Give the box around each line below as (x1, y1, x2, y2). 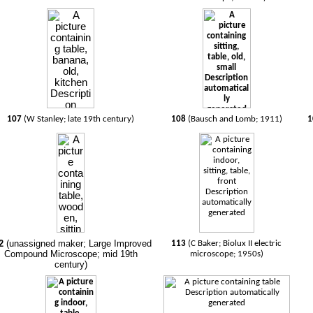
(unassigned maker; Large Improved (3, 238, 152, 249)
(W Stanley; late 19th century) (22, 115, 135, 124)
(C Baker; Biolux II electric (188, 239, 282, 248)
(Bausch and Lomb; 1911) (187, 115, 282, 124)
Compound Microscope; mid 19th (3, 249, 138, 259)
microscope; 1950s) (189, 249, 263, 259)
